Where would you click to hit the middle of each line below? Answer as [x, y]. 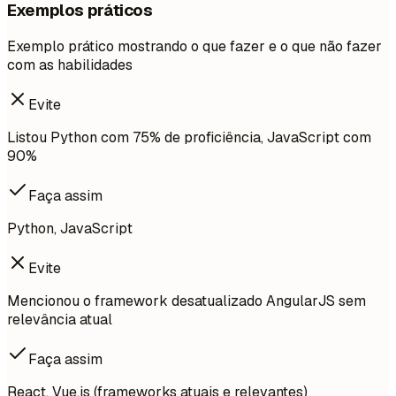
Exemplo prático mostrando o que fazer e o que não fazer [194, 47]
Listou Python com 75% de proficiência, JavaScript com [189, 138]
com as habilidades [70, 65]
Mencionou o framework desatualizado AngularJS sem [187, 301]
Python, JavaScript [70, 229]
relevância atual [60, 320]
